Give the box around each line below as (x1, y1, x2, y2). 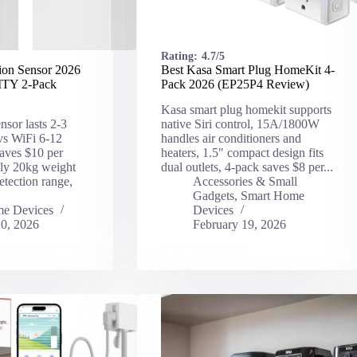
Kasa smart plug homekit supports (160, 103, 331, 117)
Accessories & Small (192, 175, 297, 189)
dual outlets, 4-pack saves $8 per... (160, 160, 333, 175)
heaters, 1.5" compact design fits (160, 146, 324, 160)
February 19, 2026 (192, 218, 286, 232)
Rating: (160, 49, 198, 62)
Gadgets (192, 189, 234, 203)
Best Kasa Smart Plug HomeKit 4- (160, 62, 335, 76)
